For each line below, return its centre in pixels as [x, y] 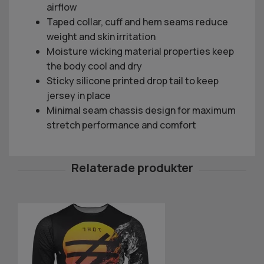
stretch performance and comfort [121, 125]
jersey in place [79, 95]
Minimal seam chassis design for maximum [141, 110]
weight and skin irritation [101, 36]
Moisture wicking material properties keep [140, 51]
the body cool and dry [94, 66]
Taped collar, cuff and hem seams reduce [137, 22]
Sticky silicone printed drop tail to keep [133, 80]
